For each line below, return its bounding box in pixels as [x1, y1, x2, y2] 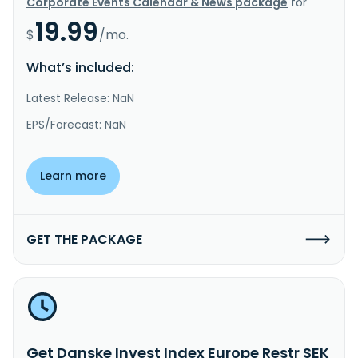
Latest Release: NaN [26, 89, 134, 106]
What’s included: [26, 58, 134, 77]
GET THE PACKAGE [26, 229, 142, 249]
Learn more [40, 167, 106, 184]
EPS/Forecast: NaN [26, 116, 126, 133]
